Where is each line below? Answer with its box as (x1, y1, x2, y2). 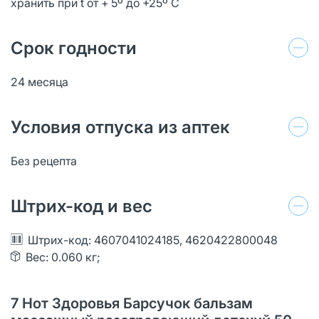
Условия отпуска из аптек (11, 116, 230, 137)
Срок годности (11, 37, 137, 58)
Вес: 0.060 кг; (26, 249, 100, 264)
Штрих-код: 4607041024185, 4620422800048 (28, 232, 278, 247)
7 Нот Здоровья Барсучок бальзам (11, 294, 253, 312)
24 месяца (11, 74, 68, 89)
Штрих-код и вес (11, 195, 152, 216)
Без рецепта (11, 153, 77, 168)
